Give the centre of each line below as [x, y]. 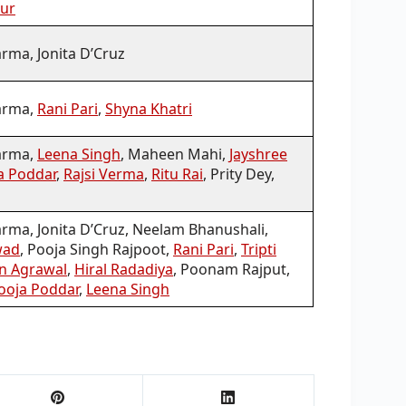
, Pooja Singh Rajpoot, [97, 249]
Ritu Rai [177, 174]
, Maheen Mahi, [175, 154]
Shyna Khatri [149, 108]
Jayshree [258, 154]
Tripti [259, 249]
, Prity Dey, [239, 174]
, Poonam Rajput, [232, 269]
